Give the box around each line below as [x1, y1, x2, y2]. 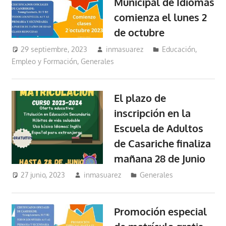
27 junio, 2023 [21, 171, 66, 180]
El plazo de [114, 91, 166, 104]
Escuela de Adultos [114, 121, 204, 135]
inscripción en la [114, 106, 191, 120]
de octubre [114, 26, 165, 39]
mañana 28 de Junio [114, 151, 206, 165]
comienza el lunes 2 [114, 11, 207, 24]
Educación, [162, 44, 197, 53]
